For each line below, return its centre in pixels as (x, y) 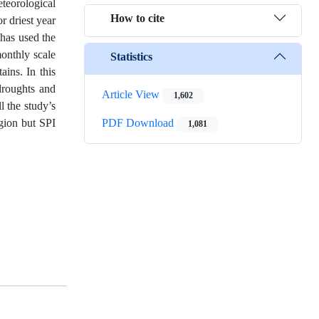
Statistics (131, 56)
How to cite (137, 18)
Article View (132, 95)
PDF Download (139, 123)
